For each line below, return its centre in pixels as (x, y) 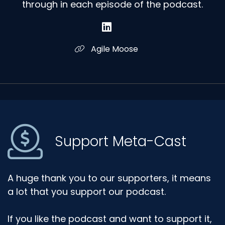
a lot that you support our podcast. (87, 191)
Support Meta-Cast (121, 142)
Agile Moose (114, 49)
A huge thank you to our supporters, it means (109, 178)
